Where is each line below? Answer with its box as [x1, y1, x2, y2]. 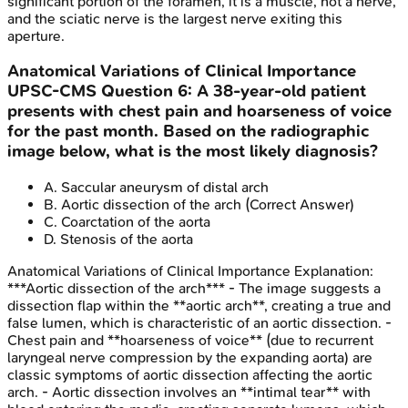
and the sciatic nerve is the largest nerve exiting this [7, 9, 342, 27]
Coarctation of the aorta [61, 213, 210, 231]
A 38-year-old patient [197, 81, 366, 102]
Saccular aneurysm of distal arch [61, 178, 269, 197]
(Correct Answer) [241, 196, 354, 214]
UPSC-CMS [7, 81, 97, 102]
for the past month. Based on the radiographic [7, 121, 369, 142]
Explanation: [291, 262, 373, 280]
